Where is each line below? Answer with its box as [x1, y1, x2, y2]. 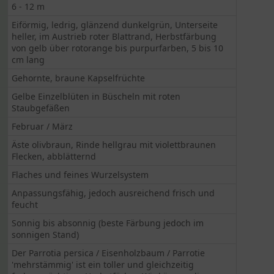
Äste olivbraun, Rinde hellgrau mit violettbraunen [12, 139, 217, 150]
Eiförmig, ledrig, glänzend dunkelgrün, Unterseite [12, 19, 218, 31]
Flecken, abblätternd [12, 150, 97, 162]
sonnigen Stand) [12, 229, 80, 240]
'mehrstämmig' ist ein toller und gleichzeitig [12, 259, 194, 270]
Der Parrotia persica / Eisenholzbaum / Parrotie [12, 247, 206, 259]
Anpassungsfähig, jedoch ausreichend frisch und [12, 187, 215, 199]
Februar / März [12, 120, 73, 132]
